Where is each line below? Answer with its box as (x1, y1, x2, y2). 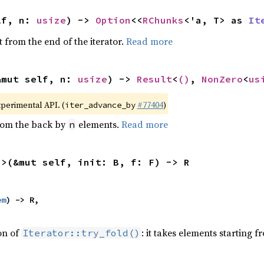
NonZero (201, 73, 243, 85)
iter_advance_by (64, 100, 136, 110)
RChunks (142, 14, 184, 26)
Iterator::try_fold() (22, 227, 140, 239)
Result (136, 73, 172, 85)
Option (95, 14, 131, 26)
